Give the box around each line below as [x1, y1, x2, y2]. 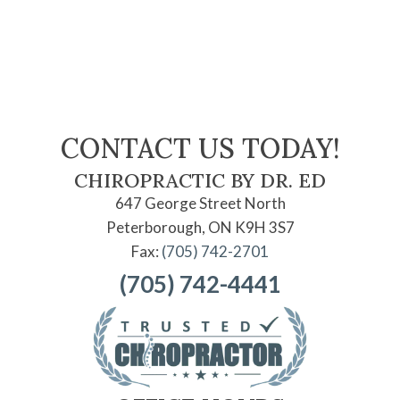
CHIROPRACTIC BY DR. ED [74, 168, 326, 194]
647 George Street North [114, 194, 286, 213]
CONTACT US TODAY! [60, 131, 340, 166]
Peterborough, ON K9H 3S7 [105, 218, 295, 237]
